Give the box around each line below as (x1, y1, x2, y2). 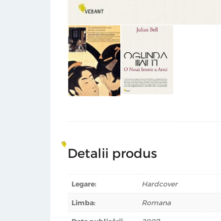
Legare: (72, 180, 96, 188)
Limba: (72, 198, 95, 207)
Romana (142, 198, 171, 207)
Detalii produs (68, 145, 157, 161)
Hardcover (142, 180, 178, 188)
